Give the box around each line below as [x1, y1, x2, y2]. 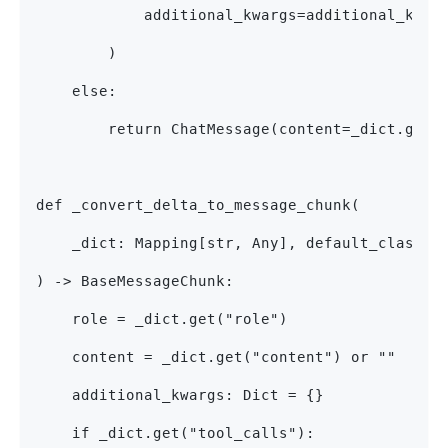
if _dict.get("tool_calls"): [36, 425, 315, 442]
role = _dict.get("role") [36, 311, 288, 328]
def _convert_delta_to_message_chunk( [36, 197, 360, 214]
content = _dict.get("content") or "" [36, 349, 396, 366]
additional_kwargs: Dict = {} [36, 387, 324, 404]
